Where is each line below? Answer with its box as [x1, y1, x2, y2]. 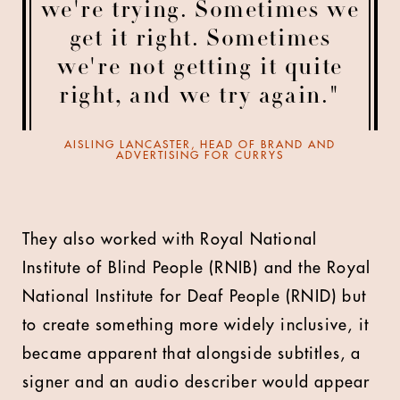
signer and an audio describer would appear [22, 374, 371, 390]
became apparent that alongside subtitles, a [22, 346, 362, 362]
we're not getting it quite [57, 57, 343, 80]
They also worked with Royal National [22, 231, 318, 247]
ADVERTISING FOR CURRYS [116, 150, 284, 161]
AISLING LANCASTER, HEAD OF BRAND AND [64, 139, 336, 150]
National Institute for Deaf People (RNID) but [22, 288, 367, 304]
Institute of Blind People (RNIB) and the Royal [22, 260, 371, 276]
